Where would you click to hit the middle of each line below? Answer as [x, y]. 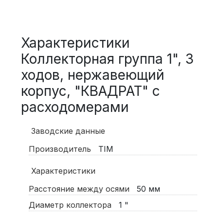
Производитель [62, 149]
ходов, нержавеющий [92, 75]
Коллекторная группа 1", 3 [107, 59]
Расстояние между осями [81, 189]
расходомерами [75, 107]
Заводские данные [68, 131]
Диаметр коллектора [72, 205]
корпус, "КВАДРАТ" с [90, 91]
